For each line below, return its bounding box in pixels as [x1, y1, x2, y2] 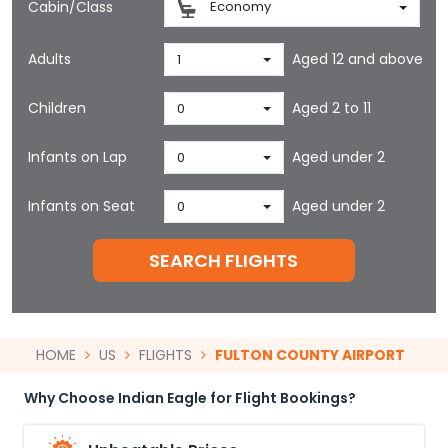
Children [28, 98, 86, 118]
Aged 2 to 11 [291, 98, 371, 118]
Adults [28, 49, 71, 69]
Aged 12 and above [291, 49, 423, 69]
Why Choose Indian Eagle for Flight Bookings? [24, 388, 356, 408]
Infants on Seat [28, 196, 135, 216]
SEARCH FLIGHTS [149, 248, 299, 273]
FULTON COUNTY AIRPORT [215, 345, 405, 365]
